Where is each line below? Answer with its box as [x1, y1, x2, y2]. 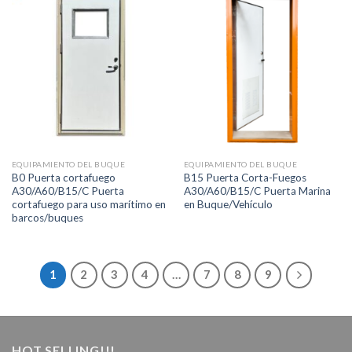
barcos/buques [11, 211, 83, 225]
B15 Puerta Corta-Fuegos [183, 171, 306, 185]
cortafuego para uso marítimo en [11, 198, 166, 211]
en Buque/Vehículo [183, 198, 273, 211]
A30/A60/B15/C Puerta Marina [183, 185, 331, 198]
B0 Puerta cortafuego [11, 171, 115, 185]
